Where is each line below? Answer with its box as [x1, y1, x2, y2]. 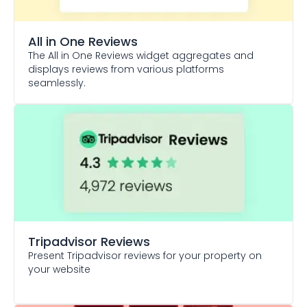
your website [28, 262, 90, 276]
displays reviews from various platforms [28, 62, 224, 76]
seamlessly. [28, 76, 86, 90]
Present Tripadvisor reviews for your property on [28, 249, 262, 262]
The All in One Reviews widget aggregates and [28, 49, 254, 62]
